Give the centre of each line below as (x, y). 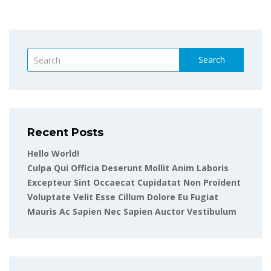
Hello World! (53, 153)
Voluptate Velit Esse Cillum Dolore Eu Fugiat (123, 197)
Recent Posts (65, 132)
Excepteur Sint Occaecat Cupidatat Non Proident (134, 182)
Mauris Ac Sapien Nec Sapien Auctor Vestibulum (132, 211)
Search (212, 60)
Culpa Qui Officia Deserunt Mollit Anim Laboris (128, 168)
